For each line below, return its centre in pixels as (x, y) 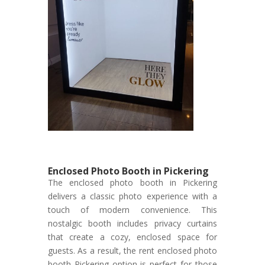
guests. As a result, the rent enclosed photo (132, 250)
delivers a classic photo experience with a (132, 196)
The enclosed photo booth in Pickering (132, 182)
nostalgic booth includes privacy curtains (132, 223)
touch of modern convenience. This (132, 209)
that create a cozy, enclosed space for (132, 237)
